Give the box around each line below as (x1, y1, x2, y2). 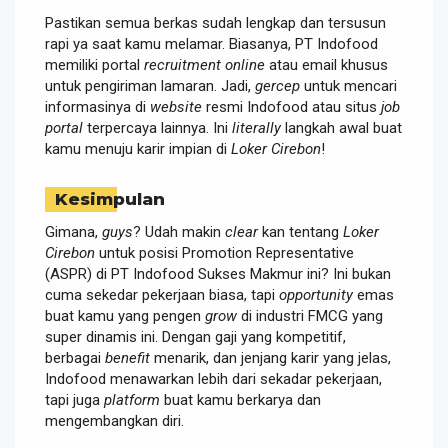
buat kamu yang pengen (45, 306, 205, 325)
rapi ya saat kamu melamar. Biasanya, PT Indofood (45, 34, 378, 53)
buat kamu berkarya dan (160, 390, 321, 409)
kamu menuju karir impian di (45, 139, 231, 158)
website (150, 97, 202, 116)
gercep (255, 76, 300, 95)
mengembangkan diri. (45, 411, 184, 430)
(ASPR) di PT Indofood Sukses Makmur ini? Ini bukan (45, 264, 391, 283)
